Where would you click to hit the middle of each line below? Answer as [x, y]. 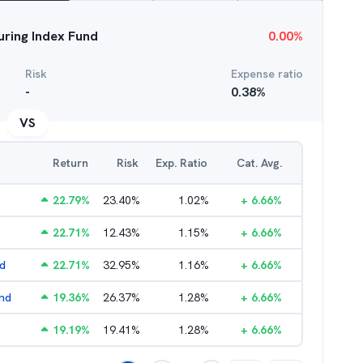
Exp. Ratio [181, 163]
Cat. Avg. [259, 163]
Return [70, 163]
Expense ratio [267, 74]
